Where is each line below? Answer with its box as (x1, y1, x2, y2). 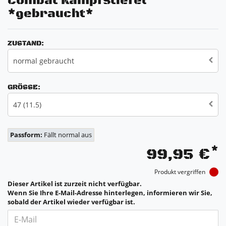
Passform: (10, 130, 44, 139)
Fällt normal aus (44, 130, 92, 139)
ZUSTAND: (8, 38, 44, 48)
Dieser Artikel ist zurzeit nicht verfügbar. (8, 179, 142, 188)
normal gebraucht (13, 55, 74, 66)
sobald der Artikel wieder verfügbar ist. (8, 197, 135, 206)
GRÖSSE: (8, 82, 38, 92)
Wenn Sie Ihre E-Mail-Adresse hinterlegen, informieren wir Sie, (8, 188, 212, 197)
